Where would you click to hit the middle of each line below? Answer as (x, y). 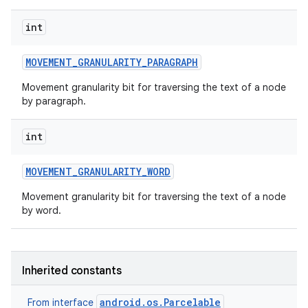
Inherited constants (72, 271)
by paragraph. (54, 101)
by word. (42, 210)
